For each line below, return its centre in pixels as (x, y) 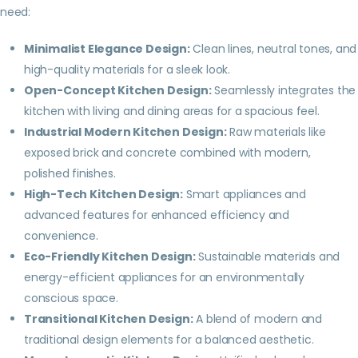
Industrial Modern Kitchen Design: (125, 131)
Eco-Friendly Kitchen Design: (110, 256)
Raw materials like (276, 131)
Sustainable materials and (268, 256)
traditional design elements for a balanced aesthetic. (169, 339)
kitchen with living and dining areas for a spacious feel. (172, 111)
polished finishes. (70, 173)
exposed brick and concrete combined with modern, (167, 152)
